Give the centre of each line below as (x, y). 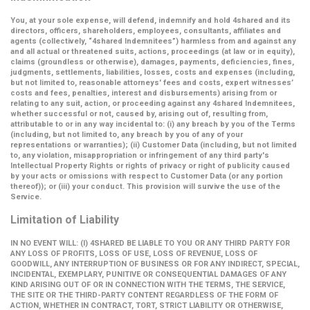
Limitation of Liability (65, 220)
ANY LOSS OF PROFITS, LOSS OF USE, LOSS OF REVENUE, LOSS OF (134, 254)
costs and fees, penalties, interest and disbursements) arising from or (144, 93)
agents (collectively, (49, 41)
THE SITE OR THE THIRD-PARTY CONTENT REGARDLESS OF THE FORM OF (144, 295)
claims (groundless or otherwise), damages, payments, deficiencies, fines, (152, 62)
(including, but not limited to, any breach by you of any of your (127, 135)
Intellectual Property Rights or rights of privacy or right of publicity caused (150, 166)
